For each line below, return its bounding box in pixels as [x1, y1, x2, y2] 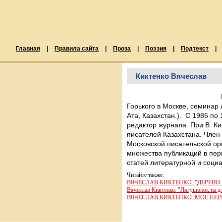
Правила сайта [55, 45, 99, 52]
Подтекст [181, 45, 209, 52]
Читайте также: [127, 171, 164, 178]
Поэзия [145, 45, 166, 52]
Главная [16, 45, 40, 52]
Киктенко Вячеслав [136, 72, 207, 80]
